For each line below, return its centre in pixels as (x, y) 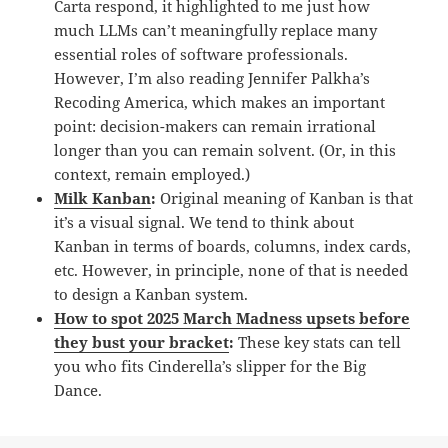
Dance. (78, 389)
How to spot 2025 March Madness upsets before (232, 317)
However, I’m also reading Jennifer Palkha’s (212, 77)
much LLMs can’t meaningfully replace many (216, 29)
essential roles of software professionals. (201, 53)
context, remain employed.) (152, 173)
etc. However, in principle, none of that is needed (231, 269)
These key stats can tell (320, 341)
